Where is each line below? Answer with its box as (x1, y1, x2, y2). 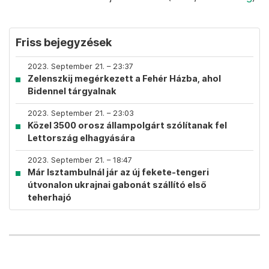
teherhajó (28, 192, 71, 202)
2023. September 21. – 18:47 (28, 156, 132, 165)
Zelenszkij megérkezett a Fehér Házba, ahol (28, 73, 221, 83)
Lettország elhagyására (28, 133, 135, 143)
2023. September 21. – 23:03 (28, 109, 134, 118)
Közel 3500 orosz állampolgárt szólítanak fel (28, 120, 227, 130)
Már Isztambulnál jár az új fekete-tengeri (28, 167, 209, 177)
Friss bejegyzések (16, 36, 112, 49)
